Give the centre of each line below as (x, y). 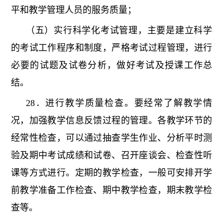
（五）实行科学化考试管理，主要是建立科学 (119, 31)
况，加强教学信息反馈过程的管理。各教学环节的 (111, 121)
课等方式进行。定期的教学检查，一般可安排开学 (111, 173)
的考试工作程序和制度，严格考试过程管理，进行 (111, 48)
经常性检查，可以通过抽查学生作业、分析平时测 (111, 138)
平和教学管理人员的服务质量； (73, 10)
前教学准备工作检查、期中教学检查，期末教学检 (111, 190)
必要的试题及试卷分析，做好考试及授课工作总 (111, 65)
